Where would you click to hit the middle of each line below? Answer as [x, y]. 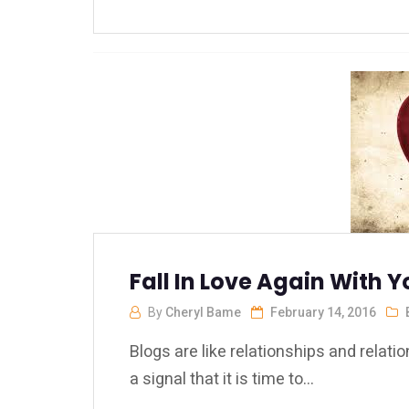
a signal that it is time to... [222, 378]
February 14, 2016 [323, 312]
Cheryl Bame [203, 312]
